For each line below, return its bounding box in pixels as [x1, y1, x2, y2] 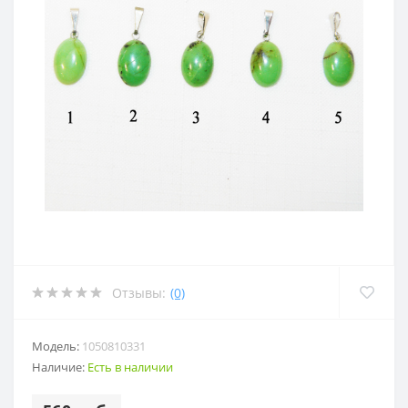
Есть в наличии [87, 359, 173, 376]
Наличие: [32, 359, 87, 376]
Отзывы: [112, 283, 166, 301]
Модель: [32, 338, 82, 355]
